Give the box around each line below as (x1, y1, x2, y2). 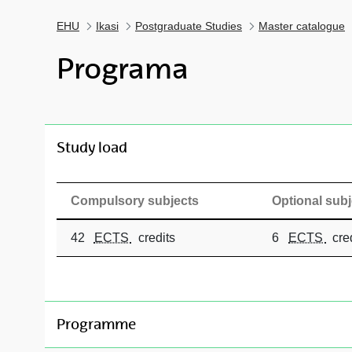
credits (131, 230, 175, 244)
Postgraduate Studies (135, 20, 242, 32)
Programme (57, 315, 136, 333)
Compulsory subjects (70, 193, 199, 207)
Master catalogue (258, 20, 345, 32)
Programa (57, 52, 189, 86)
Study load (57, 138, 127, 156)
